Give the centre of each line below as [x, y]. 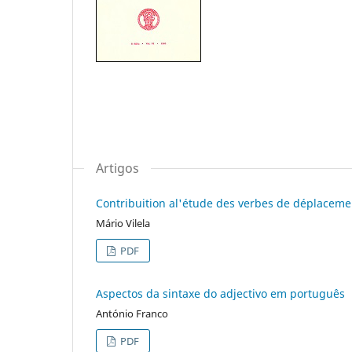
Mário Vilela [123, 223]
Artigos [117, 168]
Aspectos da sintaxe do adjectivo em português [220, 293]
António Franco [132, 313]
